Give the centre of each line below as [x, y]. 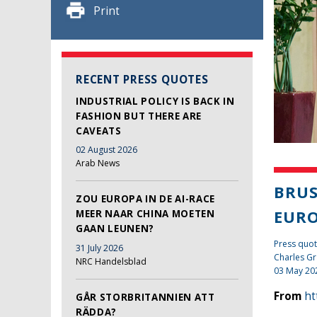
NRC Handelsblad [111, 261]
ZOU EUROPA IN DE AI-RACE [145, 199]
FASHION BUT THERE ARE [139, 116]
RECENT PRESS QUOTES [142, 79]
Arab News [98, 163]
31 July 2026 [99, 248]
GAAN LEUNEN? [115, 229]
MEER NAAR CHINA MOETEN [145, 214]
